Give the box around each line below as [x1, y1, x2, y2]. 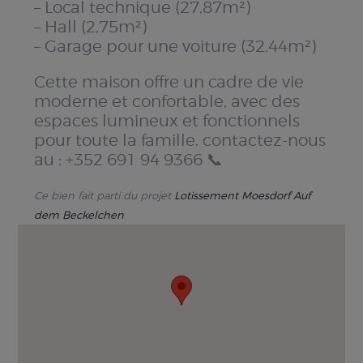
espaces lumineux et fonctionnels [34, 110, 301, 130]
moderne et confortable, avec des [34, 91, 301, 111]
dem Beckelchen [34, 207, 125, 221]
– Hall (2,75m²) [34, 16, 147, 36]
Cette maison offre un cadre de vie [34, 71, 305, 92]
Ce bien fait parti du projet [34, 188, 175, 202]
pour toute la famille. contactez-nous [34, 130, 327, 150]
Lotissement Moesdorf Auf [174, 188, 311, 202]
